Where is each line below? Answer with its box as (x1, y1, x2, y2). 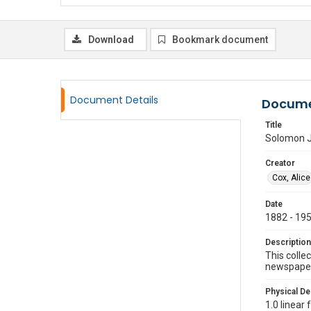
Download (88, 34, 134, 45)
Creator (265, 158, 295, 168)
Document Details (70, 93, 158, 107)
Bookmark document (172, 34, 268, 45)
